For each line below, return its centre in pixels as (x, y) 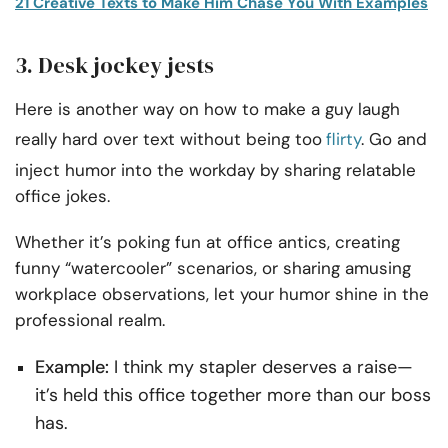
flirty (343, 139)
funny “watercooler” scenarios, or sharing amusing (213, 268)
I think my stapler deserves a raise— (261, 367)
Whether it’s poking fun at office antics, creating (207, 242)
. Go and (394, 139)
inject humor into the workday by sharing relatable (215, 170)
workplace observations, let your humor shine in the (222, 294)
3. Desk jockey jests (114, 65)
